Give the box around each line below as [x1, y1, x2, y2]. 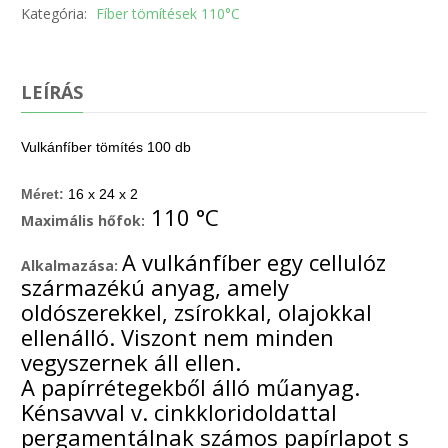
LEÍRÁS [21, 80, 84, 105]
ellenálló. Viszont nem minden [21, 322, 335, 353]
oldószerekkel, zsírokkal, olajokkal [21, 297, 373, 328]
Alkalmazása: [21, 256, 123, 276]
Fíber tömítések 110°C [96, 4, 241, 24]
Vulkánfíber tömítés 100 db [21, 139, 192, 156]
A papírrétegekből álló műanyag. [21, 372, 361, 403]
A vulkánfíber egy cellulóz [122, 247, 387, 278]
